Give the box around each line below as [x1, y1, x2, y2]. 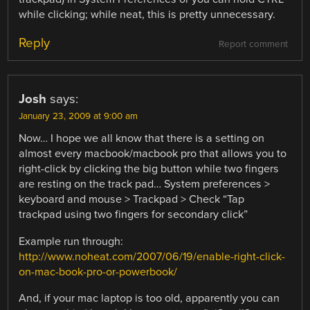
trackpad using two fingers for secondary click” [19, 208, 248, 222]
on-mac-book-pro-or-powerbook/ [19, 264, 178, 279]
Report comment [218, 39, 288, 51]
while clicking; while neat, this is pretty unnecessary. [19, 8, 276, 22]
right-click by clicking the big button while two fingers [19, 162, 280, 176]
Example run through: [19, 234, 124, 248]
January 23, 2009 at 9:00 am [19, 111, 138, 122]
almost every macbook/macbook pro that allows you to [19, 147, 287, 161]
